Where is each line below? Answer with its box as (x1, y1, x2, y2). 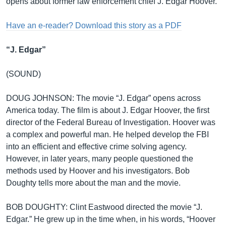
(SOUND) (6, 70, 41, 78)
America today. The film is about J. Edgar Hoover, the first (6, 106, 209, 115)
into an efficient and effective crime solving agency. (6, 142, 187, 151)
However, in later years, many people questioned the (6, 154, 193, 163)
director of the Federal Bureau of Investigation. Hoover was (6, 118, 215, 127)
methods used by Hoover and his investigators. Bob (6, 166, 190, 175)
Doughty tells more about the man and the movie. (6, 179, 181, 187)
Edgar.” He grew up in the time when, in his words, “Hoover (6, 215, 215, 223)
